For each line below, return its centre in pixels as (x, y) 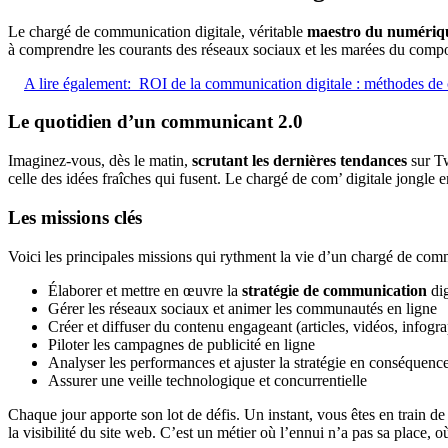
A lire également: (77, 83)
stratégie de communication (334, 290)
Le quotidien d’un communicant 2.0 (155, 122)
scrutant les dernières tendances (299, 161)
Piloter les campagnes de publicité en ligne (181, 344)
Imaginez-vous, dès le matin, (100, 161)
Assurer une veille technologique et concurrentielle (207, 380)
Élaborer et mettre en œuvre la (145, 290)
